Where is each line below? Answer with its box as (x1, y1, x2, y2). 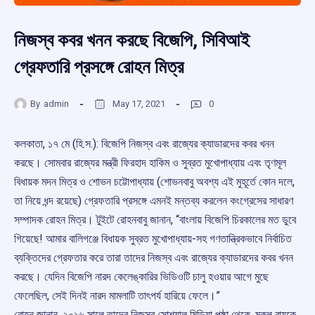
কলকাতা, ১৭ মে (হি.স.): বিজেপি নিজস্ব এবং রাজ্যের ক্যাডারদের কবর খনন (14, 137, 274, 151)
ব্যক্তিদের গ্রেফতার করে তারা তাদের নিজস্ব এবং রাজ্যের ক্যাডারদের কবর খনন (14, 251, 293, 265)
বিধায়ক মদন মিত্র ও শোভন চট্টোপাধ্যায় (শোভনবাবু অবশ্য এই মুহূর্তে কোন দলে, (14, 175, 295, 189)
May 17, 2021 (112, 98, 165, 109)
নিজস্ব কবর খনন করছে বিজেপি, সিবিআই (14, 30, 250, 51)
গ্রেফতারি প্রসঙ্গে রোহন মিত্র (14, 56, 184, 78)
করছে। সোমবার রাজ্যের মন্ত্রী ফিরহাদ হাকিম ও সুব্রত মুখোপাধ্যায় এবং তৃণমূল (14, 156, 286, 170)
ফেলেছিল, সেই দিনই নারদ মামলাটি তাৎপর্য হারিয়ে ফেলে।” (14, 289, 220, 303)
